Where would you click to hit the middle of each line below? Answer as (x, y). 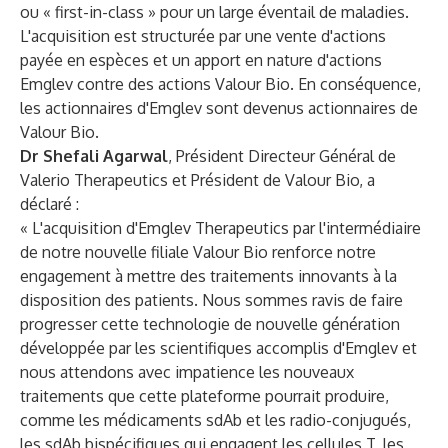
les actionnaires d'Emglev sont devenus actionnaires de (219, 108)
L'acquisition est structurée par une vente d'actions (203, 36)
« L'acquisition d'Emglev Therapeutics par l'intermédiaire (220, 228)
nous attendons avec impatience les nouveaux (187, 372)
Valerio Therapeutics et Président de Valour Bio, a (197, 180)
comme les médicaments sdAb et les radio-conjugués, (215, 420)
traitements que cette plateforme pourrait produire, (204, 396)
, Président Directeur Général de (282, 156)
